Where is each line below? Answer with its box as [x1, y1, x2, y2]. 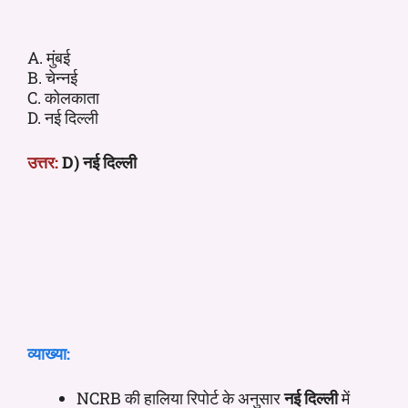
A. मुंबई [27, 46, 70, 68]
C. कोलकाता [27, 86, 99, 108]
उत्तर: [27, 150, 58, 173]
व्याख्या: [27, 342, 70, 364]
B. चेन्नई [27, 66, 77, 88]
